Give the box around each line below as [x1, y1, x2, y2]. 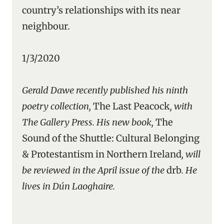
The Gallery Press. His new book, [22, 116, 155, 128]
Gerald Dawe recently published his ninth [22, 84, 188, 96]
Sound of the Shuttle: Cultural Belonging [22, 132, 199, 144]
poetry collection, [22, 100, 93, 112]
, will [181, 148, 200, 160]
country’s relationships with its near [22, 4, 180, 16]
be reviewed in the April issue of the [22, 164, 166, 176]
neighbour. [22, 20, 70, 32]
